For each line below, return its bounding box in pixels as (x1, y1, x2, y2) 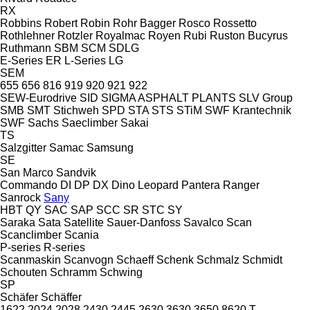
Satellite (64, 216, 104, 228)
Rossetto (213, 17, 257, 29)
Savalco (183, 216, 224, 228)
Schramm (50, 266, 97, 278)
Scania (64, 228, 99, 241)
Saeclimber (62, 116, 118, 129)
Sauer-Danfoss (107, 216, 181, 228)
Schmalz (197, 253, 239, 266)
